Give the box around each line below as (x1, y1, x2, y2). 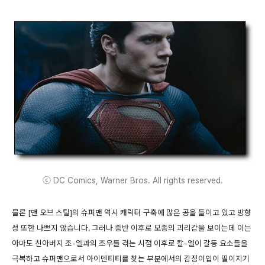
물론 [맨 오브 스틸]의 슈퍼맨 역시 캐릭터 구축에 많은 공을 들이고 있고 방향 (12, 207, 251, 217)
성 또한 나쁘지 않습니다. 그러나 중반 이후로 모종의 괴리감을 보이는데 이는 (12, 222, 251, 232)
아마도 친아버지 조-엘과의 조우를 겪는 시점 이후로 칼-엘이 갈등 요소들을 (12, 238, 248, 248)
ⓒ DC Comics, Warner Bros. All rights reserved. (42, 175, 223, 185)
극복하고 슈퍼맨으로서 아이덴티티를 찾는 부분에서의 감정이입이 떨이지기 (12, 253, 250, 263)
